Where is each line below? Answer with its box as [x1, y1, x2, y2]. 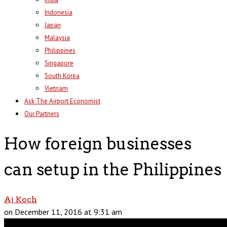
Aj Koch [4, 195, 37, 205]
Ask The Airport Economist [24, 97, 100, 106]
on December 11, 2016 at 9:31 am [4, 207, 122, 217]
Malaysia [45, 33, 70, 43]
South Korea [45, 71, 80, 81]
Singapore [45, 59, 73, 68]
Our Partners [24, 109, 59, 119]
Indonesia [45, 8, 72, 17]
